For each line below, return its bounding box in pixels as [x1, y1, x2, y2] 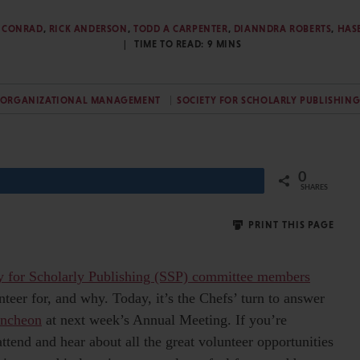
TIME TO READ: [134, 38, 207, 50]
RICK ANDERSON [48, 22, 128, 35]
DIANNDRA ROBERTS [233, 22, 332, 35]
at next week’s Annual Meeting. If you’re [42, 311, 287, 328]
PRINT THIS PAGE [245, 219, 334, 231]
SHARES [300, 184, 328, 192]
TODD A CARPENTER [133, 22, 228, 35]
